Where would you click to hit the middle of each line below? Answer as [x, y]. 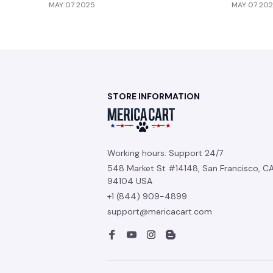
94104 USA [130, 181]
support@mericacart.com [160, 211]
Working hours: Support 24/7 [165, 153]
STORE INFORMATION [154, 96]
